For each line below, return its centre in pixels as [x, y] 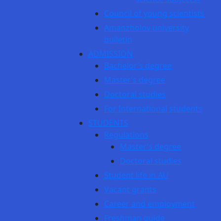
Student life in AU [136, 175]
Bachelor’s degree [138, 66]
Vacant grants [130, 189]
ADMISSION [110, 54]
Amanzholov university [147, 28]
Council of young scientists [154, 13]
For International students [153, 109]
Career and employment [149, 204]
